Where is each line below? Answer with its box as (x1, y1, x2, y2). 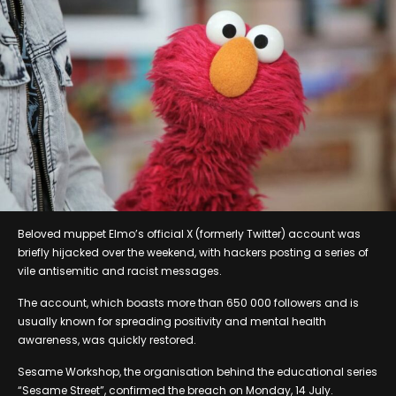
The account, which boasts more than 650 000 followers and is (18, 294, 359, 310)
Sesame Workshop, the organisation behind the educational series (18, 363, 377, 379)
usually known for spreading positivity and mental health (18, 313, 326, 329)
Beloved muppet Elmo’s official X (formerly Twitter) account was (18, 225, 361, 241)
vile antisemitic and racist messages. (18, 263, 222, 278)
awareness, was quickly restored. (18, 331, 196, 347)
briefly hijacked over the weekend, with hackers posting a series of (18, 244, 369, 260)
